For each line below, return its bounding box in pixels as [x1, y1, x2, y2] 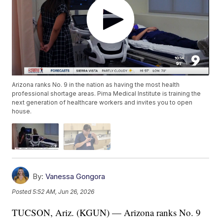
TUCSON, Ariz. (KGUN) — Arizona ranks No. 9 [12, 206, 201, 219]
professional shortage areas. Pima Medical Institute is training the [12, 90, 201, 98]
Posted [12, 188, 33, 196]
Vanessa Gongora [45, 171, 106, 181]
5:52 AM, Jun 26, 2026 [33, 188, 95, 196]
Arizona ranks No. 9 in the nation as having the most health [12, 81, 180, 89]
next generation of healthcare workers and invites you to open [12, 99, 193, 107]
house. [12, 108, 32, 115]
